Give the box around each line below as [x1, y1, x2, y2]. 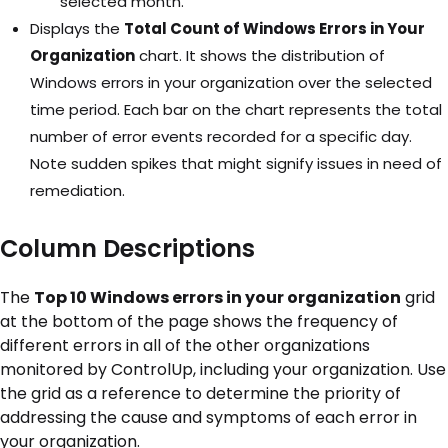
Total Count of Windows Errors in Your [124, 18, 425, 40]
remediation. [30, 180, 125, 202]
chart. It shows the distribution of [135, 45, 385, 67]
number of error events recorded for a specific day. [30, 126, 412, 148]
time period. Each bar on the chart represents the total [30, 99, 442, 121]
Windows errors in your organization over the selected [30, 72, 432, 94]
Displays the [30, 18, 124, 40]
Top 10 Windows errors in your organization [34, 286, 401, 310]
